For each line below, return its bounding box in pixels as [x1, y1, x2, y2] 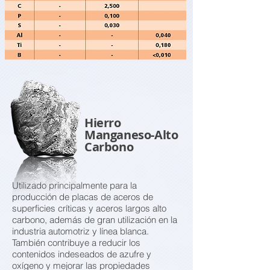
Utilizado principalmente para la [12, 180, 137, 191]
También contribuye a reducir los [12, 237, 140, 248]
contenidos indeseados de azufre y [12, 248, 151, 260]
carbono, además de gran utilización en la [12, 214, 177, 225]
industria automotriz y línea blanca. [12, 225, 149, 237]
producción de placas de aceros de [12, 191, 153, 202]
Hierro [84, 115, 121, 131]
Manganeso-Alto [84, 127, 178, 143]
